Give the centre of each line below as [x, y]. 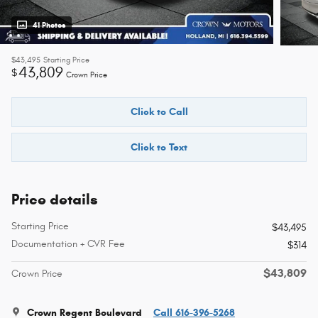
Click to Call [159, 112]
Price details [55, 200]
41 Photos [49, 26]
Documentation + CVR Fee [68, 244]
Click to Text [159, 148]
